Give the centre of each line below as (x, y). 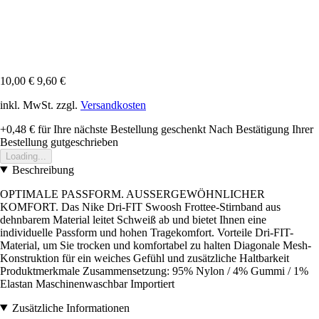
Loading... (26, 156)
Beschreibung (43, 169)
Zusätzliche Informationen (70, 308)
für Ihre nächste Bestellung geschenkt (120, 129)
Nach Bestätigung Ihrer (261, 129)
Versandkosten (113, 105)
